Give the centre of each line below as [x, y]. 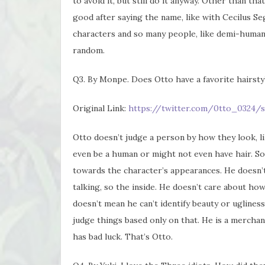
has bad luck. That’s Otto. [123, 236]
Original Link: [101, 108]
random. [89, 50]
